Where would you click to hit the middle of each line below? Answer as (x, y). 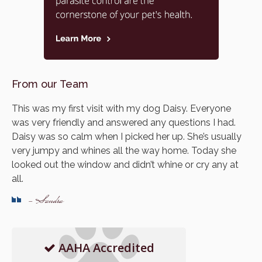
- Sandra (45, 201)
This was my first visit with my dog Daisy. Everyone (121, 108)
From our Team (50, 84)
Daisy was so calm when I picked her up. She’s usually (127, 136)
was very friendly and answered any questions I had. (124, 122)
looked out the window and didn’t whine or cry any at (125, 164)
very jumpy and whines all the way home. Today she (124, 150)
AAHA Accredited (106, 248)
